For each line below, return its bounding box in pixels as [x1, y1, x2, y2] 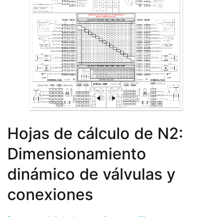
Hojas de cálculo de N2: [7, 124, 183, 143]
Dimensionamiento [7, 144, 146, 164]
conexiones [7, 185, 93, 204]
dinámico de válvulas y [7, 165, 175, 184]
